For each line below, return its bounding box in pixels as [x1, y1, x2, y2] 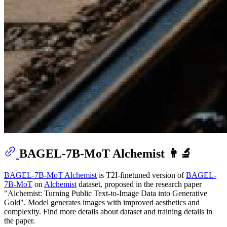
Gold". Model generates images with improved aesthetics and [4, 198, 200, 207]
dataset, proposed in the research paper [77, 180, 202, 189]
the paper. [4, 216, 35, 225]
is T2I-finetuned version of [97, 171, 186, 180]
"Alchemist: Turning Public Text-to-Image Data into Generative [4, 189, 207, 198]
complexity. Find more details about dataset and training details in [4, 207, 212, 216]
